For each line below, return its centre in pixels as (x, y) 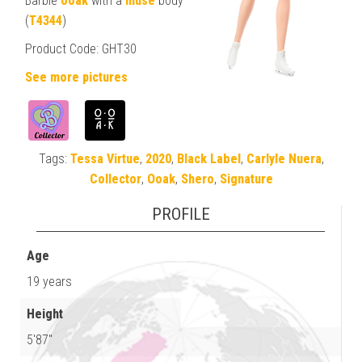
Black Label (208, 158)
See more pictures (76, 77)
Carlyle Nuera (284, 158)
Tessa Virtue (105, 158)
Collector (115, 179)
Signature (246, 179)
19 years (49, 281)
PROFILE (181, 214)
